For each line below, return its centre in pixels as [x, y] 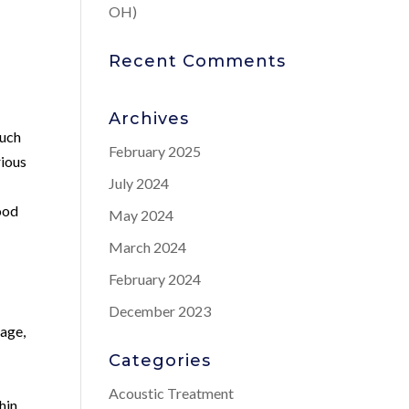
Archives [149, 119]
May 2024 [142, 215]
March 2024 [148, 247]
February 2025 [155, 151]
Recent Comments [198, 61]
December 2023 [160, 311]
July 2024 [139, 183]
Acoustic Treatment [172, 393]
